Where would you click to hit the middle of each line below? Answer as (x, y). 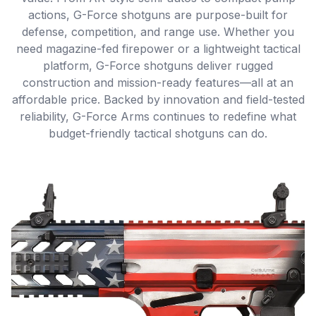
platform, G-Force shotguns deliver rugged (158, 66)
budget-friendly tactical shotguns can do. (158, 133)
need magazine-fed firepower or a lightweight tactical (158, 49)
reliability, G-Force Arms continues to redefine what (158, 116)
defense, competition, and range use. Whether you (158, 32)
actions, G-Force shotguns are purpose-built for (158, 15)
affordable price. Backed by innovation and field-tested (158, 99)
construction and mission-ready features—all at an (158, 83)
